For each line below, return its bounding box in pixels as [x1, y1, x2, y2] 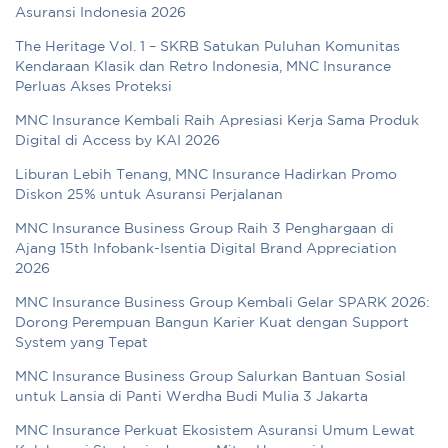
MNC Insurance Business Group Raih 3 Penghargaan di [15, 223, 394, 236]
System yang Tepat [15, 337, 148, 350]
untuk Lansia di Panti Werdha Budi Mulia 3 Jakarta [15, 391, 368, 404]
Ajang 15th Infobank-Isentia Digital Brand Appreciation [15, 243, 397, 256]
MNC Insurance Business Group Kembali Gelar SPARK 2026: [15, 297, 430, 310]
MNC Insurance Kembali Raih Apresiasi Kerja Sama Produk [15, 115, 419, 128]
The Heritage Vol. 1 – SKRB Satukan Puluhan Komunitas [15, 41, 400, 54]
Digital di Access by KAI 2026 [15, 135, 220, 148]
